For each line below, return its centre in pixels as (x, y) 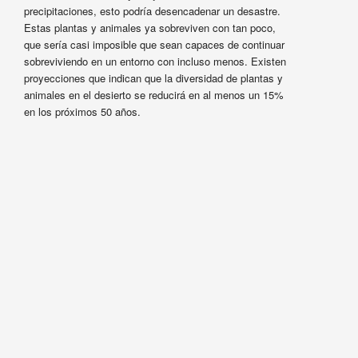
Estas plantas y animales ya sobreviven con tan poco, (149, 28)
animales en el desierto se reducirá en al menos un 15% (153, 95)
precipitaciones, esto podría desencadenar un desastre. (152, 11)
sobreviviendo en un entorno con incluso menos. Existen (155, 62)
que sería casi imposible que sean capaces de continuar (154, 45)
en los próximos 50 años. (82, 112)
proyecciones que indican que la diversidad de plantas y (153, 78)
